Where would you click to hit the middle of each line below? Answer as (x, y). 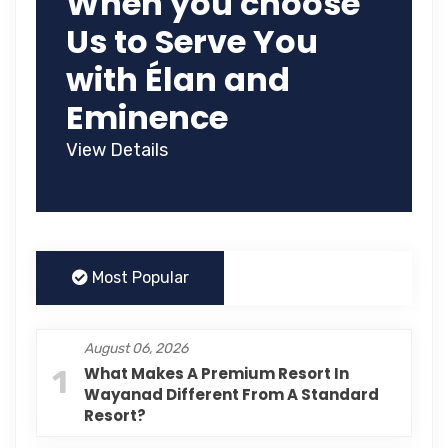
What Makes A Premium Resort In (216, 374)
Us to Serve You (192, 42)
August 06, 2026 (136, 349)
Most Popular (138, 278)
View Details (117, 150)
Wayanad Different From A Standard (231, 395)
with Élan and (178, 80)
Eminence (147, 118)
